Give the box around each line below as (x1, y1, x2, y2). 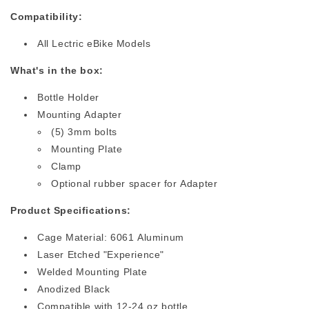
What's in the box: (10, 65, 103, 76)
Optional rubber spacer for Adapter (51, 178, 218, 189)
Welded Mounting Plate (37, 266, 148, 277)
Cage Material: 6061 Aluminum (37, 232, 188, 243)
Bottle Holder (37, 92, 99, 103)
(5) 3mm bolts (51, 126, 117, 137)
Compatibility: (10, 11, 83, 22)
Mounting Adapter (37, 109, 122, 120)
